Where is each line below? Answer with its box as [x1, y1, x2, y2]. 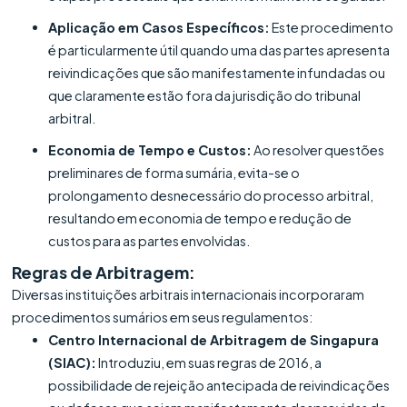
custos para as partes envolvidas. [48, 232, 251, 249]
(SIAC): [48, 353, 97, 371]
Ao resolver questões [252, 141, 385, 158]
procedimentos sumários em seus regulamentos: [12, 308, 313, 325]
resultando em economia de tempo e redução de [48, 209, 352, 226]
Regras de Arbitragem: [12, 261, 196, 283]
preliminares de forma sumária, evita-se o [48, 164, 301, 181]
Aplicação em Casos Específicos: [48, 18, 271, 35]
